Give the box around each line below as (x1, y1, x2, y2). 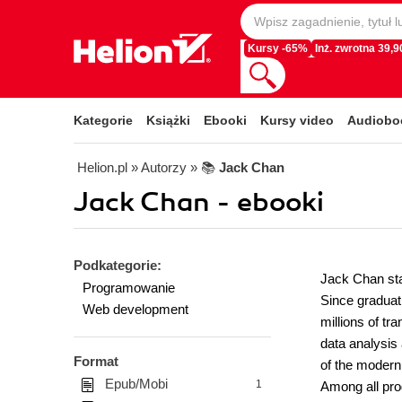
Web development (83, 301, 188, 317)
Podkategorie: (74, 258, 162, 273)
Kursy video (260, 113, 334, 127)
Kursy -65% (248, 43, 308, 54)
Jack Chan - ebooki (74, 186, 324, 219)
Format (74, 354, 118, 369)
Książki (146, 113, 190, 127)
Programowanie (83, 280, 175, 295)
